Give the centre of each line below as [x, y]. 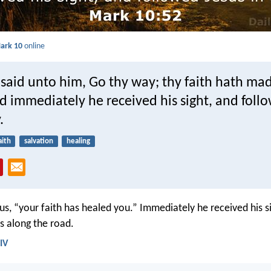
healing [78, 142]
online [34, 47]
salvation [38, 142]
